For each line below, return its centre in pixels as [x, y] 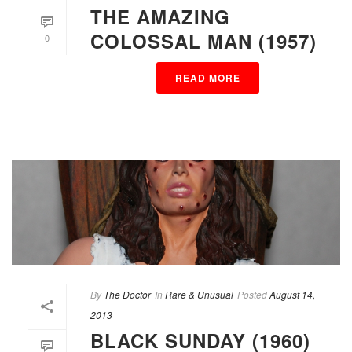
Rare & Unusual [199, 294]
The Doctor [127, 294]
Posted [252, 294]
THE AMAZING [160, 16]
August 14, [292, 294]
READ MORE [207, 77]
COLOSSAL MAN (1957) [203, 40]
